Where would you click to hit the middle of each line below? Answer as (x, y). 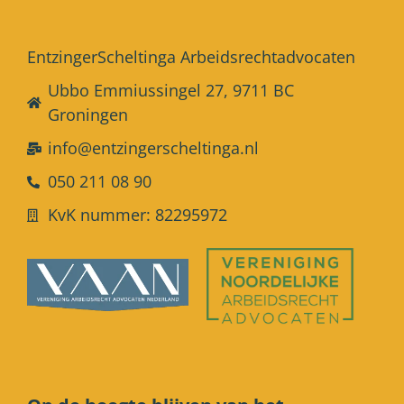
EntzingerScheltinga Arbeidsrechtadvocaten (191, 57)
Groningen (87, 115)
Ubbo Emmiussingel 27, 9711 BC (170, 90)
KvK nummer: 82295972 (137, 215)
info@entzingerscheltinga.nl (153, 148)
